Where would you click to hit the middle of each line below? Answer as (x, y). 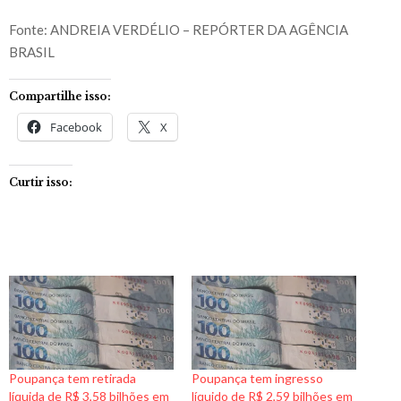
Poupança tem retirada (73, 378)
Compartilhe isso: (60, 96)
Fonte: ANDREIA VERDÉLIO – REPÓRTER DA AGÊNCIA (179, 29)
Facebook (76, 127)
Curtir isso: (41, 182)
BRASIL (32, 51)
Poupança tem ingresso (257, 378)
